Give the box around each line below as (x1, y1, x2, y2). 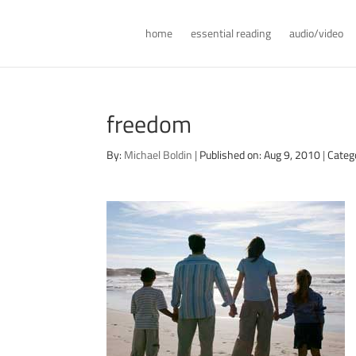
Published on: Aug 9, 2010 (199, 146, 321, 163)
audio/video (288, 25, 343, 41)
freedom (106, 106, 192, 142)
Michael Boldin (124, 146, 193, 163)
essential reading (190, 25, 271, 41)
